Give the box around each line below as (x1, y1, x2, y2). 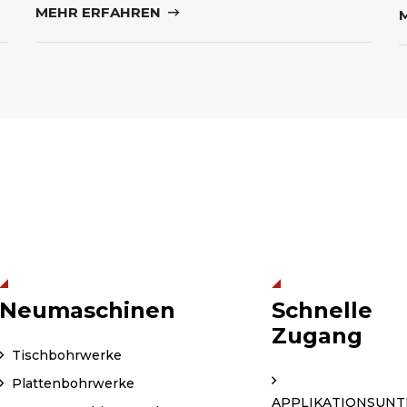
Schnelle (272, 297, 372, 324)
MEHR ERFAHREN (35, 4, 164, 22)
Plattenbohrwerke (8, 375, 134, 392)
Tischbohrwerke (8, 347, 122, 364)
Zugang (272, 323, 362, 350)
